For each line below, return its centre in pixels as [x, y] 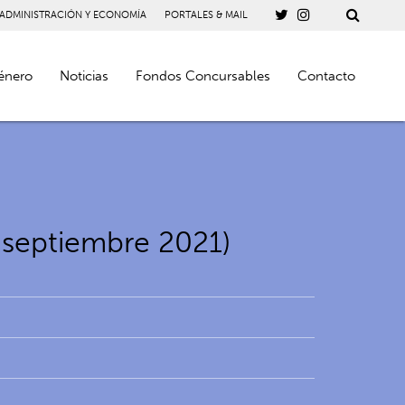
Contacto [326, 75]
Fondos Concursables [202, 75]
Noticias [84, 75]
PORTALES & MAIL [206, 15]
